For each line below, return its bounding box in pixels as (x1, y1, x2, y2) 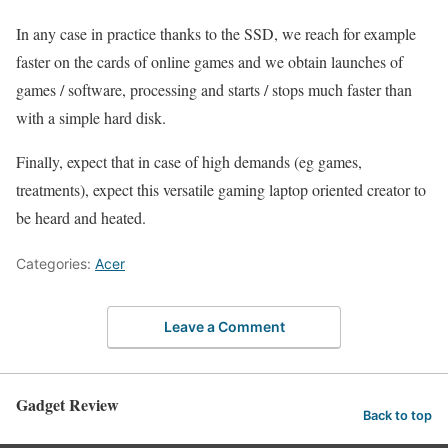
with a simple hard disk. (16, 107, 166, 129)
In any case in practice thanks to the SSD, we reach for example (16, 23, 416, 45)
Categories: (16, 255, 95, 273)
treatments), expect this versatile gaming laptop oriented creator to (16, 179, 426, 201)
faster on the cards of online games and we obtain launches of (16, 51, 403, 73)
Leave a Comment (163, 317, 285, 335)
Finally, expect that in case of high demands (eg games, (16, 151, 362, 173)
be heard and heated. (16, 207, 146, 229)
